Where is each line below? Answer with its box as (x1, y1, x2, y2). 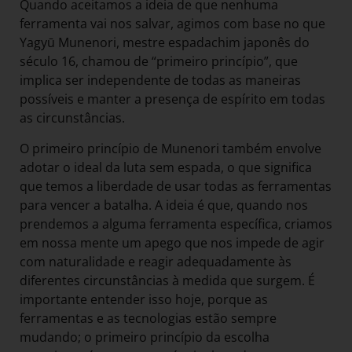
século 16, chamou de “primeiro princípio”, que (20, 53, 298, 71)
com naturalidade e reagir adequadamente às (20, 252, 291, 270)
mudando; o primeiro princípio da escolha (20, 328, 269, 346)
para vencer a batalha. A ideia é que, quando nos (20, 196, 308, 214)
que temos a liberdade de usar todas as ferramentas (20, 177, 332, 195)
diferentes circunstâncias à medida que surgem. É (20, 271, 315, 289)
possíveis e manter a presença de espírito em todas (20, 90, 325, 108)
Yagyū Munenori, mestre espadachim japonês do (20, 34, 310, 52)
